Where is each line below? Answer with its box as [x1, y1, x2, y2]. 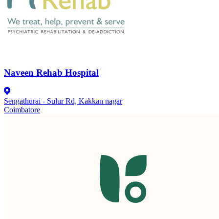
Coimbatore [4, 106, 40, 114]
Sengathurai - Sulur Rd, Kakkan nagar [4, 97, 122, 106]
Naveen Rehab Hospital [4, 67, 99, 78]
